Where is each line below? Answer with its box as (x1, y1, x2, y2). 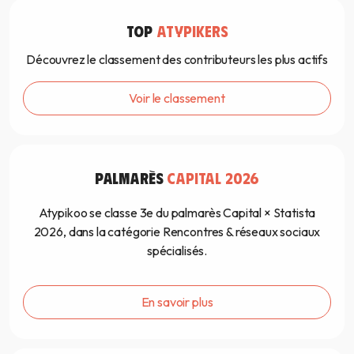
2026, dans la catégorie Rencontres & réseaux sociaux (33, 224, 321, 240)
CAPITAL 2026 (167, 168, 260, 188)
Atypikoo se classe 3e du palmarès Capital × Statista (38, 205, 316, 221)
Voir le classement (129, 90, 225, 107)
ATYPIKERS (156, 21, 228, 41)
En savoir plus (141, 294, 213, 311)
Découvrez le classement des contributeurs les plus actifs (26, 51, 328, 68)
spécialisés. (146, 243, 208, 259)
